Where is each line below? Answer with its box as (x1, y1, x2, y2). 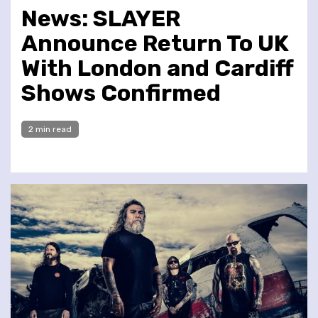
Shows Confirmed (21, 79, 221, 106)
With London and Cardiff (21, 54, 293, 82)
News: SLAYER (21, 4, 180, 32)
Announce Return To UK (21, 29, 289, 57)
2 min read (28, 124, 72, 134)
